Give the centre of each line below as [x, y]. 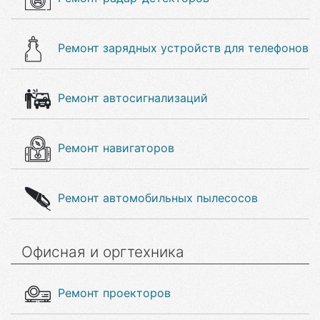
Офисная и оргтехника [103, 252]
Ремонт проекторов [114, 293]
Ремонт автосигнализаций [133, 98]
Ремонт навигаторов [116, 148]
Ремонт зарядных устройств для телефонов [183, 48]
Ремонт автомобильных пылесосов [158, 198]
